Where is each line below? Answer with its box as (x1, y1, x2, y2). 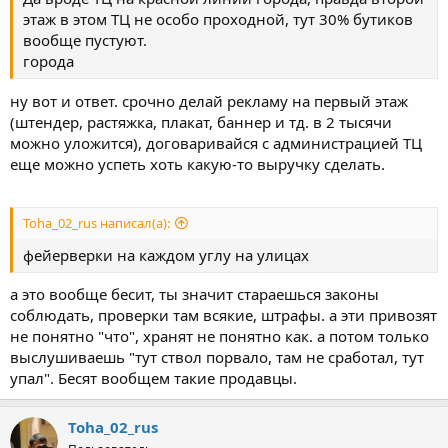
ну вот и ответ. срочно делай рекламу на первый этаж (10, 90, 408, 111)
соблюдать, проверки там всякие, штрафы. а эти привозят (10, 305, 437, 325)
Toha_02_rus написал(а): (23, 213, 170, 232)
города (23, 51, 74, 72)
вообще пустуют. (23, 30, 147, 51)
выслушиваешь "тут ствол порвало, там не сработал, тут (10, 347, 424, 367)
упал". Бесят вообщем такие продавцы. (10, 368, 297, 388)
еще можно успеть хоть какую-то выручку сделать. (10, 153, 385, 174)
